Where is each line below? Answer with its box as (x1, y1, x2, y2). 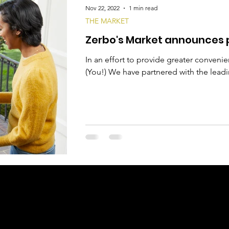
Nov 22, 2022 (85, 4, 120, 12)
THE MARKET (85, 16, 129, 26)
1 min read (129, 4, 157, 12)
